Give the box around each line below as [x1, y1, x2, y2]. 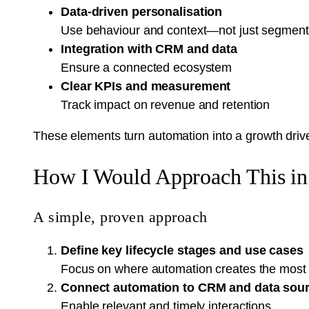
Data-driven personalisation [61, 4, 223, 19]
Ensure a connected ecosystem [61, 60, 232, 74]
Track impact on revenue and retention [61, 97, 270, 112]
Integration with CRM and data [61, 41, 238, 56]
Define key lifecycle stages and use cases [61, 243, 303, 257]
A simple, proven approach [33, 208, 208, 226]
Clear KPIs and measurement [61, 79, 231, 93]
